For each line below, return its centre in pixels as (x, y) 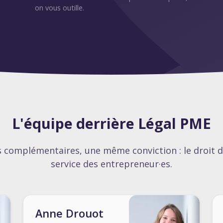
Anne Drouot (69, 213)
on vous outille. (59, 8)
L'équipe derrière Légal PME (111, 123)
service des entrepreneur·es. (111, 164)
